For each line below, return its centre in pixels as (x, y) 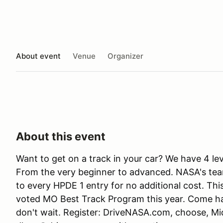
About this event (61, 136)
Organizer (125, 56)
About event (38, 56)
